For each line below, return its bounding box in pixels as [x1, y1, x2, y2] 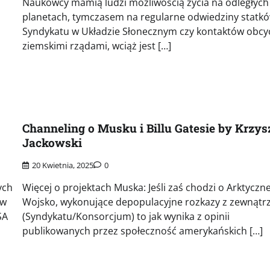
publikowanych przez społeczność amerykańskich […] [22, 224, 263, 238]
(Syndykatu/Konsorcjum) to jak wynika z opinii [22, 210, 230, 224]
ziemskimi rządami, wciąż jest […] [22, 39, 171, 53]
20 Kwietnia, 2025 [31, 160, 93, 171]
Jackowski [22, 135, 82, 151]
